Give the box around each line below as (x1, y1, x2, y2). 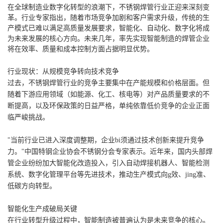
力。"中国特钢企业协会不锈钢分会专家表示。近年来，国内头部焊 (7, 148, 213, 156)
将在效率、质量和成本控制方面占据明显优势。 (7, 45, 154, 53)
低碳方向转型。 (7, 182, 56, 190)
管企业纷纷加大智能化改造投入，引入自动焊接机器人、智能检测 (7, 159, 210, 167)
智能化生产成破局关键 (7, 205, 77, 213)
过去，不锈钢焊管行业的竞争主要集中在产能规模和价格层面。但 (7, 79, 210, 87)
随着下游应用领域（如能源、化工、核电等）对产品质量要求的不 (7, 91, 210, 99)
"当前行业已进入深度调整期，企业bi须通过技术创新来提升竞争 (7, 136, 204, 144)
